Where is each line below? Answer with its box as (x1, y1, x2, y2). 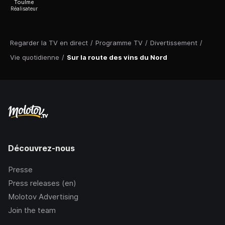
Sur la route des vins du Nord (67, 53, 167, 62)
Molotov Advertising (8, 192, 78, 202)
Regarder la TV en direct (10, 39, 88, 47)
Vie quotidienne (10, 53, 59, 62)
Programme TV (95, 39, 143, 47)
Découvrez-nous (8, 143, 75, 154)
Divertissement (150, 39, 197, 47)
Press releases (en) (8, 178, 76, 188)
